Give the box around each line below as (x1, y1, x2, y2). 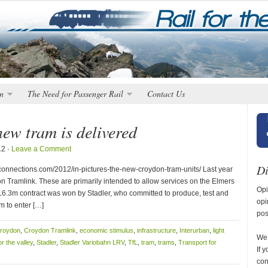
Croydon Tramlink (24, 227, 76, 234)
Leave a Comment (11, 145, 71, 153)
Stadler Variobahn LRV (60, 239, 124, 246)
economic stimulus (80, 227, 133, 234)
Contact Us (147, 88, 185, 99)
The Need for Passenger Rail (28, 88, 123, 99)
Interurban (179, 227, 209, 234)
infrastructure (137, 227, 176, 234)
